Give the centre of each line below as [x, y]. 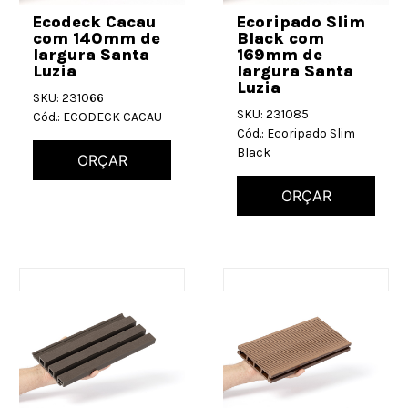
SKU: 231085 [273, 115]
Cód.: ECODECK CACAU [97, 117]
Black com [280, 39]
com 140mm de [97, 39]
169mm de [280, 55]
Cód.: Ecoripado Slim [296, 134]
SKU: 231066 [68, 98]
